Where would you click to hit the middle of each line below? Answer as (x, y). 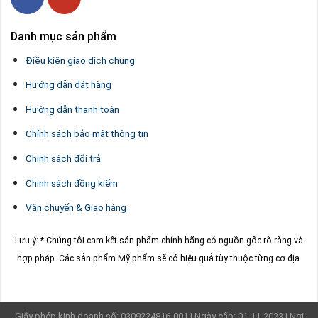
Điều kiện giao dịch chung (80, 60)
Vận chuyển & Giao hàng (76, 208)
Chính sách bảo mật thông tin (87, 134)
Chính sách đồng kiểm (71, 183)
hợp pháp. (38, 258)
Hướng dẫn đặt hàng (68, 85)
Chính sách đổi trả (63, 158)
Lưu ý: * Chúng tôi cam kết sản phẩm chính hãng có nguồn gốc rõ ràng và (159, 240)
